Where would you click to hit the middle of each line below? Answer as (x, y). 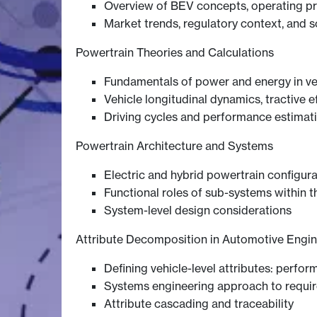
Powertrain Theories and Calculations (175, 53)
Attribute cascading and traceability (199, 304)
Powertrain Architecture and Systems (174, 146)
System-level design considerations (198, 211)
